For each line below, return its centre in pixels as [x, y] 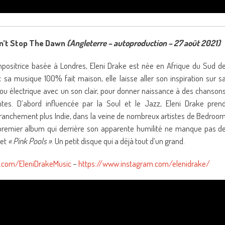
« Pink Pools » [30, 141]
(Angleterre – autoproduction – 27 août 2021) [144, 43]
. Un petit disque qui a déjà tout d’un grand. [118, 141]
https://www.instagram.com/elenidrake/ [144, 163]
